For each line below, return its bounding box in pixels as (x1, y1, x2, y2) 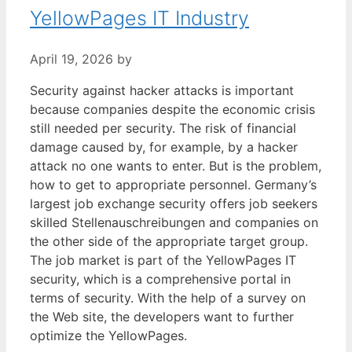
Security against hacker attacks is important (30, 82, 294, 98)
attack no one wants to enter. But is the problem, (30, 157, 321, 174)
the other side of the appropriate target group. (30, 233, 308, 249)
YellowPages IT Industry (30, 5, 249, 30)
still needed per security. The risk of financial (30, 119, 296, 136)
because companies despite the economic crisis (30, 101, 315, 117)
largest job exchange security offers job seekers (30, 195, 317, 211)
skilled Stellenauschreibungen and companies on (30, 214, 318, 230)
